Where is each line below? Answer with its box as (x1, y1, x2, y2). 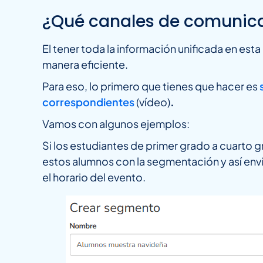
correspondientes (42, 95, 134, 109)
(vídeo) (134, 95, 170, 109)
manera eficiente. (42, 57, 128, 71)
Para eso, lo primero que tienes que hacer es (42, 79, 259, 93)
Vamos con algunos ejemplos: (42, 116, 190, 130)
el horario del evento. (42, 170, 146, 184)
